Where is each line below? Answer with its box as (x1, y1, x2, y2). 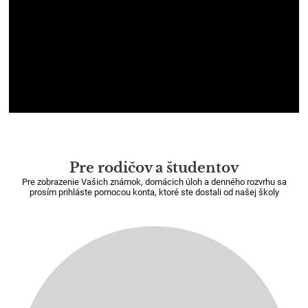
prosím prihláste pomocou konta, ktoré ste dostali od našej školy (29, 187, 279, 198)
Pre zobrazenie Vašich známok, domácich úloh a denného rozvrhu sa (21, 177, 287, 188)
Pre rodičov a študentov (69, 159, 239, 177)
